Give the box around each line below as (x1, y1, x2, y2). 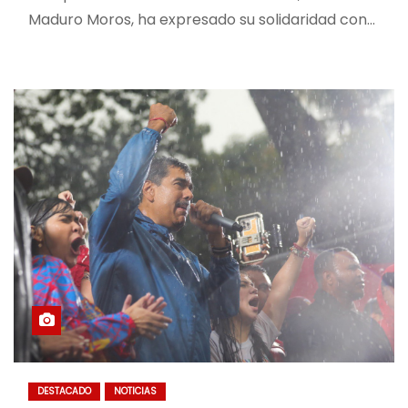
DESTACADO (37, 384, 91, 398)
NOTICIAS (114, 384, 157, 398)
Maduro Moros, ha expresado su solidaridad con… (28, 9, 375, 30)
